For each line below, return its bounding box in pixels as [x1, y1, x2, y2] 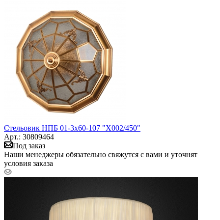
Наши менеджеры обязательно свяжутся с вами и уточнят [4, 150, 197, 159]
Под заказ [13, 141, 45, 150]
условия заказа [4, 159, 53, 167]
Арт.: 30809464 [4, 132, 54, 141]
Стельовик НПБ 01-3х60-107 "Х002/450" [4, 123, 140, 132]
